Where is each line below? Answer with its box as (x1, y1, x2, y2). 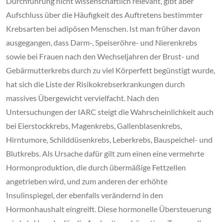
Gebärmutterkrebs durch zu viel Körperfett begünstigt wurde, (6, 65, 215, 75)
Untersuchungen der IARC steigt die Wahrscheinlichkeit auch (6, 107, 214, 117)
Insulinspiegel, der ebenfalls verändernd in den (6, 190, 163, 200)
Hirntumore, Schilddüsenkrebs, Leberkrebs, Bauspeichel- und (6, 135, 213, 145)
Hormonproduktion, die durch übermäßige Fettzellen (6, 163, 186, 172)
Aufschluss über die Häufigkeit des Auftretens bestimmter (6, 10, 203, 20)
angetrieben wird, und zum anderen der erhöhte (6, 176, 167, 186)
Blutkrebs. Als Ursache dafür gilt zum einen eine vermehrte (6, 149, 204, 159)
